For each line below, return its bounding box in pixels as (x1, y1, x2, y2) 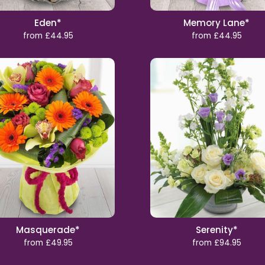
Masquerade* (16, 224, 80, 236)
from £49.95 (23, 237, 73, 248)
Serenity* (195, 224, 238, 236)
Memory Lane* (183, 17, 250, 29)
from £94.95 (192, 237, 241, 248)
